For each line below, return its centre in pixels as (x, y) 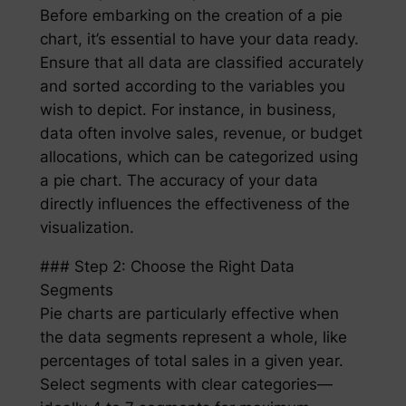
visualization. (87, 227)
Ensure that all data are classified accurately (201, 62)
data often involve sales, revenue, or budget (201, 133)
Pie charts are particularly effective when (189, 313)
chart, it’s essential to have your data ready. (199, 39)
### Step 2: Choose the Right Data (167, 266)
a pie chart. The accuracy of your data (179, 180)
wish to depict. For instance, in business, (188, 109)
